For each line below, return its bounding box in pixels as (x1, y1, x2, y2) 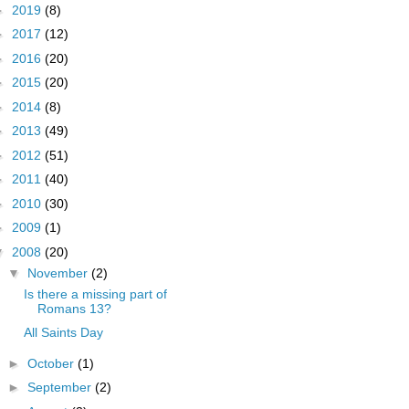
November (26, 265, 91, 280)
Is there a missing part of (23, 286, 167, 301)
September (26, 380, 95, 394)
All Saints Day (23, 325, 103, 340)
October (26, 355, 78, 371)
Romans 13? (37, 300, 111, 316)
